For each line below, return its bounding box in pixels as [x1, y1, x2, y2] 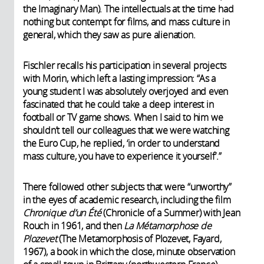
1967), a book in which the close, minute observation [23, 245, 235, 258]
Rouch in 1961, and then [23, 219, 124, 232]
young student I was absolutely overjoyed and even [23, 84, 229, 98]
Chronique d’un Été [23, 206, 101, 219]
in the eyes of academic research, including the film [23, 193, 231, 206]
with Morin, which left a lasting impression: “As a [23, 71, 216, 85]
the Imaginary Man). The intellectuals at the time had [23, 2, 234, 15]
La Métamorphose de [124, 219, 212, 232]
